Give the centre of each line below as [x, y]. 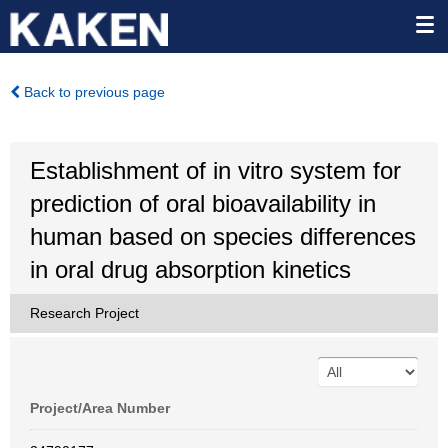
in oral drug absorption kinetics [190, 269]
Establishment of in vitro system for [215, 170]
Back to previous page [92, 92]
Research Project [84, 313]
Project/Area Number [100, 408]
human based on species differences [223, 236]
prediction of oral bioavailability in [203, 203]
